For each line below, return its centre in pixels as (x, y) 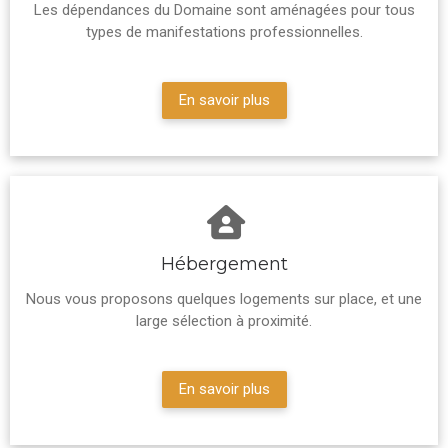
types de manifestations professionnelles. (224, 32)
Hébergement (224, 264)
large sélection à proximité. (224, 321)
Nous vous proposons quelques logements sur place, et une (224, 299)
